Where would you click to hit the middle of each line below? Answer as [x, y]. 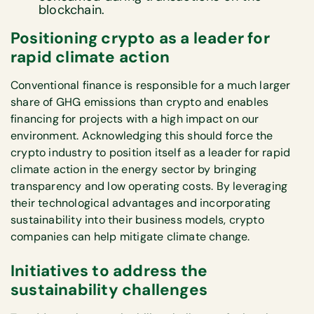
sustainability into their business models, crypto [137, 220]
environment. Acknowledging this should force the [142, 136]
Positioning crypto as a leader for [140, 39]
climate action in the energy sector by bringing [134, 170]
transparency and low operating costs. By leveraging [149, 186]
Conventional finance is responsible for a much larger [151, 86]
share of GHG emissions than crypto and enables [140, 102]
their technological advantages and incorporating [141, 203]
